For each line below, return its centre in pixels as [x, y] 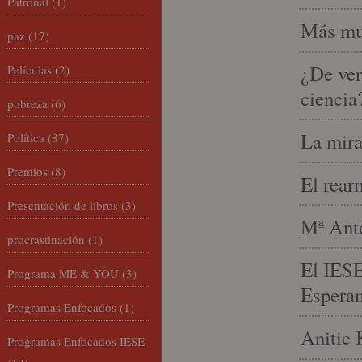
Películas [29, 69]
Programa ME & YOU [63, 273]
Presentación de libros [63, 205]
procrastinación [46, 239]
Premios [27, 171]
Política [26, 137]
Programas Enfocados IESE [76, 341]
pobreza [27, 103]
